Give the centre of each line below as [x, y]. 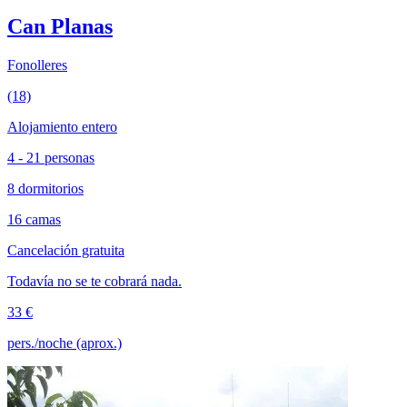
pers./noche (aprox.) [65, 342]
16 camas [34, 219]
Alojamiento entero [62, 126]
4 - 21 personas [51, 157]
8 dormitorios [45, 188]
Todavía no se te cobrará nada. [94, 281]
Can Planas [60, 26]
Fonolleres [37, 65]
